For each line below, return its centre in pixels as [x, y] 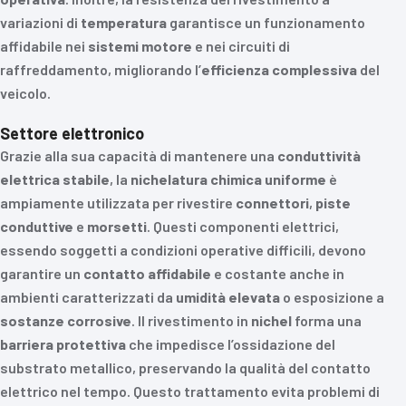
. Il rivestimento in [191, 320]
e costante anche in [278, 273]
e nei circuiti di [241, 46]
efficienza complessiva [279, 69]
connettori [272, 203]
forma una [327, 320]
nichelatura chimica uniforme [228, 179]
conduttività [319, 155]
